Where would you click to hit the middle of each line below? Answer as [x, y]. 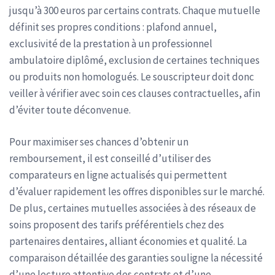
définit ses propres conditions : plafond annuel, [113, 27]
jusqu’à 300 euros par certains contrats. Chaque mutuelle [135, 10]
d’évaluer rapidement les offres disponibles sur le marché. [137, 192]
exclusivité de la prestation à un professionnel [111, 43]
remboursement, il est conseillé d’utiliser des [110, 158]
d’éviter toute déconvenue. [70, 110]
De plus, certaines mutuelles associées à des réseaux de [133, 208]
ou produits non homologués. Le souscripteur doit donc [132, 76]
